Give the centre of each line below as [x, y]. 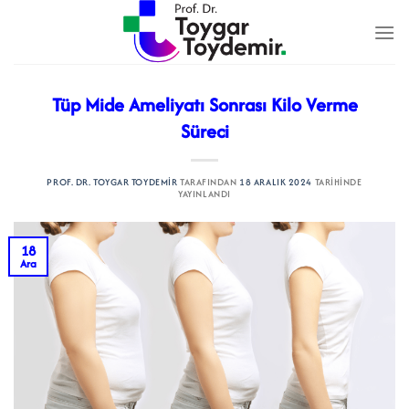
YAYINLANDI [204, 194]
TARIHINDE [337, 182]
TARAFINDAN [207, 182]
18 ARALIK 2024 [276, 182]
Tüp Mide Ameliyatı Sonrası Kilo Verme [204, 105]
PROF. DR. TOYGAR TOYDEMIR [112, 182]
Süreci [204, 131]
